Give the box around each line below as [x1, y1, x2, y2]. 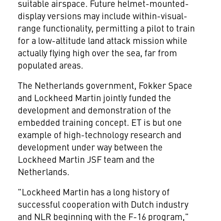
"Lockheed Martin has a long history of [17, 185, 170, 198]
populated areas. [17, 59, 83, 71]
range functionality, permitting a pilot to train [17, 22, 195, 34]
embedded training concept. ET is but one [17, 116, 182, 128]
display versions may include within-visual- [17, 9, 187, 22]
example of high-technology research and [17, 128, 182, 141]
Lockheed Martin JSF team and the [17, 153, 155, 165]
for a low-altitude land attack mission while [17, 34, 187, 46]
